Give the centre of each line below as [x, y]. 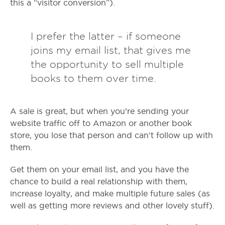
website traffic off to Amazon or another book [101, 124]
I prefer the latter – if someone [105, 36]
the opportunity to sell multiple [107, 65]
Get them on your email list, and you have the [99, 170]
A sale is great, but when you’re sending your [99, 111]
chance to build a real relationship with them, [99, 182]
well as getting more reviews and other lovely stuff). [112, 206]
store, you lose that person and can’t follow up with [111, 136]
